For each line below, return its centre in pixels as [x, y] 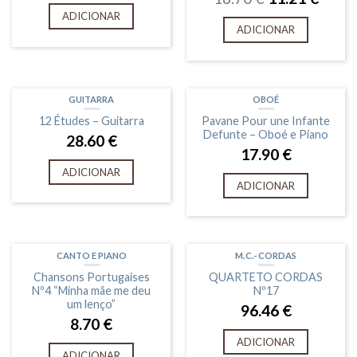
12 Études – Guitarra [91, 120]
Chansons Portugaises [91, 277]
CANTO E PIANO [91, 255]
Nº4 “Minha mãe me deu [91, 290]
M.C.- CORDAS [266, 255]
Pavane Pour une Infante [266, 120]
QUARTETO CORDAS [266, 277]
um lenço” [91, 304]
